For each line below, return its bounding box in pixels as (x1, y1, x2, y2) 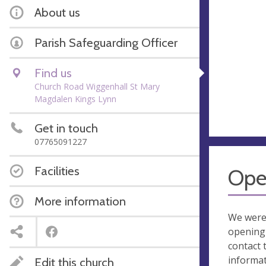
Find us (34, 65, 72, 80)
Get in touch (34, 121, 98, 135)
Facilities (34, 163, 80, 178)
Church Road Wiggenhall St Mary (34, 81, 160, 92)
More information (34, 194, 126, 208)
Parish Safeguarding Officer (34, 35, 178, 50)
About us (34, 5, 80, 20)
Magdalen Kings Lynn (34, 93, 116, 104)
